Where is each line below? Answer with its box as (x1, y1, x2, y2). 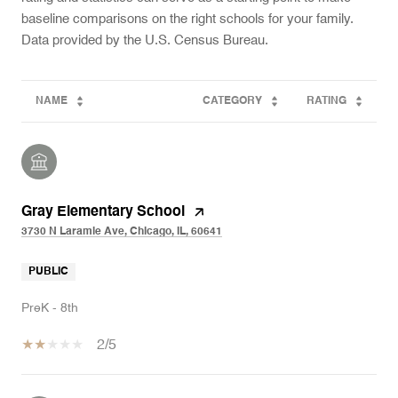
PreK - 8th (21, 302, 78, 314)
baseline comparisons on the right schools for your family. (21, 12, 354, 26)
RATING (306, 96, 346, 107)
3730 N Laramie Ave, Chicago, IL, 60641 (21, 227, 222, 237)
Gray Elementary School (21, 205, 185, 219)
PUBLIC (28, 267, 68, 277)
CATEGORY (203, 96, 262, 107)
